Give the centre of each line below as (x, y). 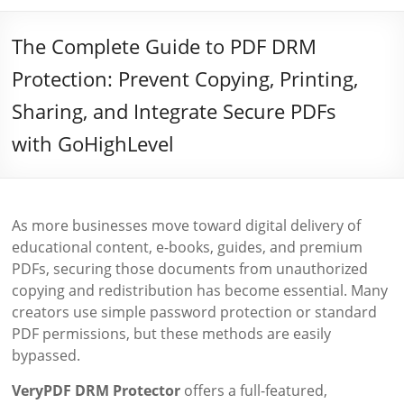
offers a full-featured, (254, 390)
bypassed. (46, 355)
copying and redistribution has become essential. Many (200, 290)
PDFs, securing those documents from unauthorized (190, 269)
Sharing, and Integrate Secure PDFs (174, 111)
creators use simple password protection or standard (195, 312)
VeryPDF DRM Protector (96, 390)
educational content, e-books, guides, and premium (188, 247)
